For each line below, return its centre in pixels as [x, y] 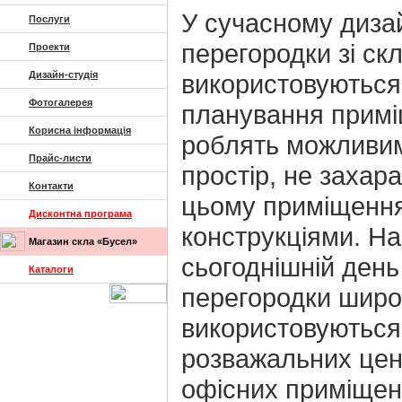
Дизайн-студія [63, 74]
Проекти [49, 47]
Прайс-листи [60, 158]
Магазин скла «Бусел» [83, 241]
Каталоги [51, 269]
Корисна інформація [80, 130]
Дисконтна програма [80, 214]
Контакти [51, 186]
